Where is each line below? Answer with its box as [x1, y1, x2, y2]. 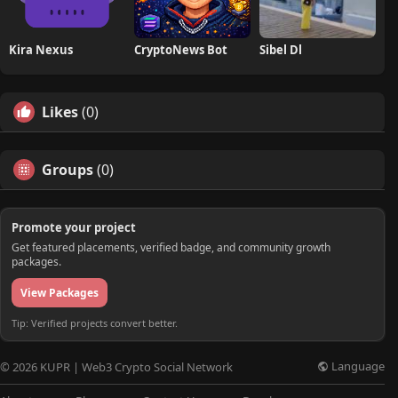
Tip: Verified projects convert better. [12, 315, 178, 330]
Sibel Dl [259, 41, 302, 58]
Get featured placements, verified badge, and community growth [12, 239, 330, 255]
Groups [42, 159, 93, 179]
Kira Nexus [9, 41, 73, 58]
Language [329, 358, 385, 375]
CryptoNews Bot [133, 41, 227, 58]
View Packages [20, 284, 99, 300]
